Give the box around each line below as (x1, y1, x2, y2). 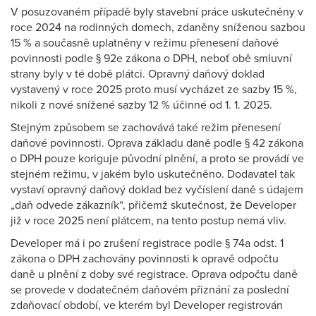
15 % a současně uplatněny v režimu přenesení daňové (11, 36, 279, 50)
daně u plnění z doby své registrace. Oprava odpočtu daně (11, 267, 298, 281)
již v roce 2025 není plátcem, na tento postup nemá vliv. (11, 214, 286, 228)
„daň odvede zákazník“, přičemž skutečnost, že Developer (11, 198, 296, 212)
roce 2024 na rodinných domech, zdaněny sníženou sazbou (11, 20, 305, 35)
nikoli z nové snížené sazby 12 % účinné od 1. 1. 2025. (11, 98, 272, 112)
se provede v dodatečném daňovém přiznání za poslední (11, 283, 289, 297)
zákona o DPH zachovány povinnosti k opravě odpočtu (11, 252, 279, 266)
